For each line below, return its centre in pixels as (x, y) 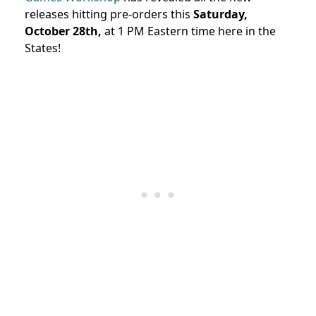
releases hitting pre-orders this (109, 14)
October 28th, (63, 31)
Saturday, (220, 14)
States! (43, 48)
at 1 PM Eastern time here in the (189, 31)
